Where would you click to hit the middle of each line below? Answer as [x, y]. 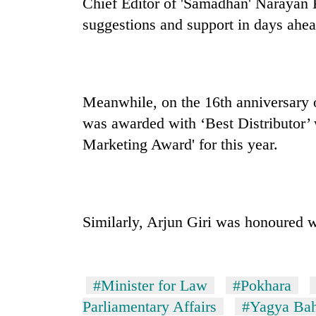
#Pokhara [262, 286]
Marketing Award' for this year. [180, 145]
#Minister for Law [150, 286]
